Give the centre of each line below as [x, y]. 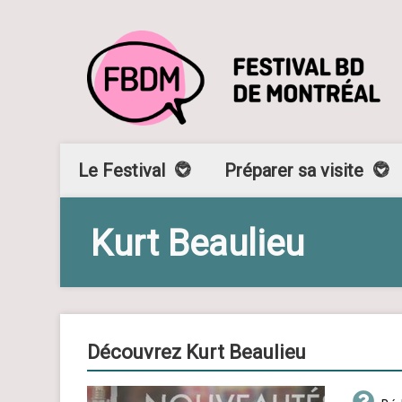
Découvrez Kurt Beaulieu [197, 353]
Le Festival [122, 171]
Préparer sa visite [294, 171]
